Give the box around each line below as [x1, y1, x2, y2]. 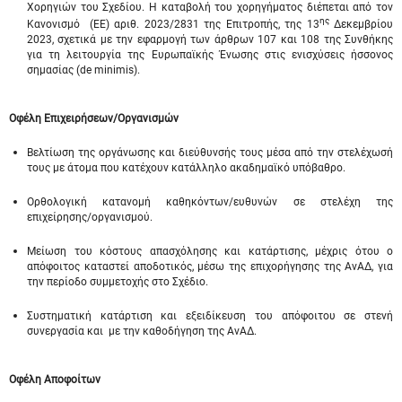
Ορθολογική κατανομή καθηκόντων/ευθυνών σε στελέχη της [27, 196, 393, 208]
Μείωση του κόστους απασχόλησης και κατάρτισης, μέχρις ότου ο [27, 245, 393, 258]
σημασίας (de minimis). [27, 64, 140, 76]
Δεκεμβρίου [328, 18, 394, 31]
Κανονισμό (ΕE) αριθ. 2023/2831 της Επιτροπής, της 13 [27, 18, 319, 31]
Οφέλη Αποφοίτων [9, 373, 100, 386]
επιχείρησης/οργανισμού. [27, 211, 153, 223]
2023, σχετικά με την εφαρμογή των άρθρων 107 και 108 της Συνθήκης [27, 33, 393, 46]
